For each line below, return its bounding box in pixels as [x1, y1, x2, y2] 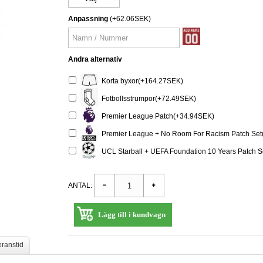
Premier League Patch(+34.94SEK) [98, 112, 214, 120]
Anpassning [68, 15, 108, 23]
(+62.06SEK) [108, 15, 151, 23]
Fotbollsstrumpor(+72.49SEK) [98, 94, 196, 103]
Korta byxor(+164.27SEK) [98, 76, 183, 85]
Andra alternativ [68, 55, 122, 63]
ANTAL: [68, 181, 92, 190]
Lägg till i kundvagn [98, 210, 166, 219]
